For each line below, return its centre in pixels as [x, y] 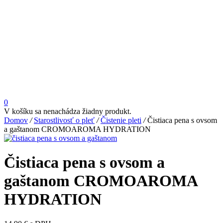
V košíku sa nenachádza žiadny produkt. [68, 111]
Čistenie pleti [121, 120]
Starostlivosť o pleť [64, 120]
